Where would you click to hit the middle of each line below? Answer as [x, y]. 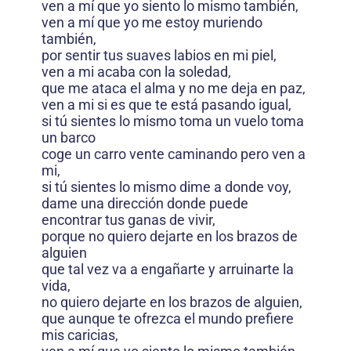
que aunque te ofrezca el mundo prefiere [168, 318]
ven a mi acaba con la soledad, [136, 71]
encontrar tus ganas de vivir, [128, 219]
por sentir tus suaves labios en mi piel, [159, 55]
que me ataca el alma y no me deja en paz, [174, 88]
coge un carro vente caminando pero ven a [174, 154]
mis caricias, [80, 335]
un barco [69, 137]
